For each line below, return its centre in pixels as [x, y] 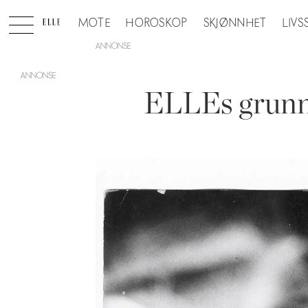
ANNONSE [113, 46]
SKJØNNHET [235, 23]
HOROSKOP [157, 23]
